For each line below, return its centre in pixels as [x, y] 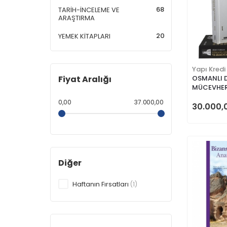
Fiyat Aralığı [85, 79]
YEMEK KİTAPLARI [84, 36]
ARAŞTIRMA [77, 18]
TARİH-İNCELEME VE [89, 10]
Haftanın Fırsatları [101, 184]
